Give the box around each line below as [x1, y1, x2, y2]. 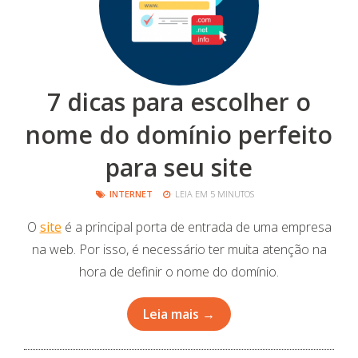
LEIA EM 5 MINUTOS [173, 188, 254, 200]
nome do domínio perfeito [26, 118, 332, 151]
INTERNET [109, 188, 153, 200]
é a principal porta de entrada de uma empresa [61, 218, 332, 236]
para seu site [105, 151, 253, 184]
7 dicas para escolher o [47, 86, 311, 118]
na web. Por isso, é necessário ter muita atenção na [31, 241, 327, 258]
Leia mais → [143, 305, 215, 323]
